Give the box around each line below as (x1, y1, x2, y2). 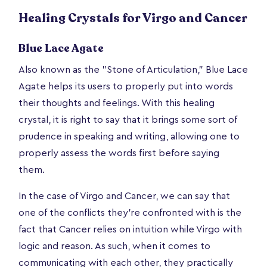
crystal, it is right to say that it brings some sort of (18, 114, 237, 125)
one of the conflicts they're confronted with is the (18, 207, 241, 218)
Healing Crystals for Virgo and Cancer (18, 10, 247, 26)
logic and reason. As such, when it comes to (18, 241, 210, 251)
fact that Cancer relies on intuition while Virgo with (18, 224, 242, 234)
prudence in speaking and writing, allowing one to (18, 131, 240, 141)
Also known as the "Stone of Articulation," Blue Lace (18, 64, 248, 74)
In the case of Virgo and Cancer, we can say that (18, 191, 230, 201)
